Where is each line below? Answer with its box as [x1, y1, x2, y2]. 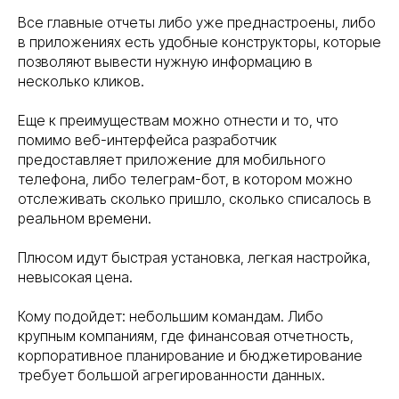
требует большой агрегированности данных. [18, 366, 325, 385]
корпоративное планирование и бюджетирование [18, 346, 362, 365]
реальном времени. [18, 209, 151, 228]
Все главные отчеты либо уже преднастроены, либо [18, 13, 376, 32]
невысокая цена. [18, 268, 133, 287]
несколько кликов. [18, 72, 144, 91]
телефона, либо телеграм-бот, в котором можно [18, 170, 353, 189]
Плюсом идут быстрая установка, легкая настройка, [18, 248, 370, 267]
